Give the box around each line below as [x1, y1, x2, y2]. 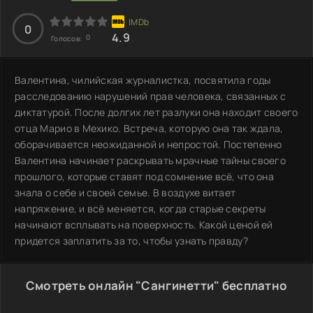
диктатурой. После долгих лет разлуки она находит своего [15, 105, 298, 119]
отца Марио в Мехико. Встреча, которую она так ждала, [15, 121, 284, 135]
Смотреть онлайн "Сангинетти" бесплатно [25, 277, 288, 293]
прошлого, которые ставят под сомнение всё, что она [15, 169, 274, 183]
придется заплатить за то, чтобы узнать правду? [15, 233, 248, 247]
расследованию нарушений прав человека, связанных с [15, 89, 286, 103]
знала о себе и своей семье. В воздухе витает [15, 185, 236, 199]
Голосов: [51, 33, 84, 43]
